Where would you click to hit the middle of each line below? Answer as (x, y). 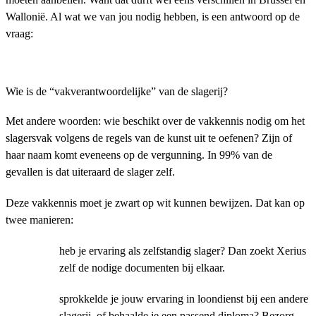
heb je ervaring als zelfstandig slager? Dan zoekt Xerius (183, 251)
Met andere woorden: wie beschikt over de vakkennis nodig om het (155, 121)
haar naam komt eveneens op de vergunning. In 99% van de (139, 155)
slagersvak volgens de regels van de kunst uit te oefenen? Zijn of (149, 138)
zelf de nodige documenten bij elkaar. (142, 268)
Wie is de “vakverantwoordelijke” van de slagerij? (117, 91)
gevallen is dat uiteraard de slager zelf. (90, 172)
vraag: (19, 34)
